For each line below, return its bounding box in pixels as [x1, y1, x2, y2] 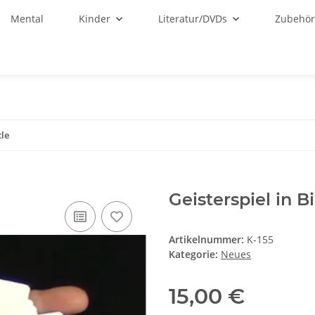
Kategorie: [169, 247, 221, 262]
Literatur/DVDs [158, 12, 228, 25]
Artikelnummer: [169, 233, 247, 247]
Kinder [79, 12, 111, 25]
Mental [10, 12, 44, 25]
